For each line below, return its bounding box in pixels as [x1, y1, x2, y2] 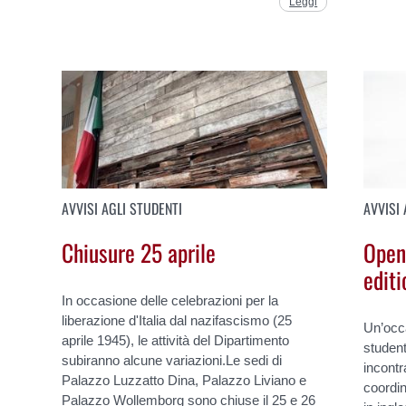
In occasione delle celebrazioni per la [62, 292, 279, 308]
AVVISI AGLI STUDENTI [62, 198, 183, 220]
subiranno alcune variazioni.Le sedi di [62, 352, 283, 368]
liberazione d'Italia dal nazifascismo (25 [62, 312, 293, 328]
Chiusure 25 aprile [62, 234, 217, 269]
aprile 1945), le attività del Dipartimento [62, 332, 290, 348]
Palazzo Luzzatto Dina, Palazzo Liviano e [62, 372, 307, 388]
